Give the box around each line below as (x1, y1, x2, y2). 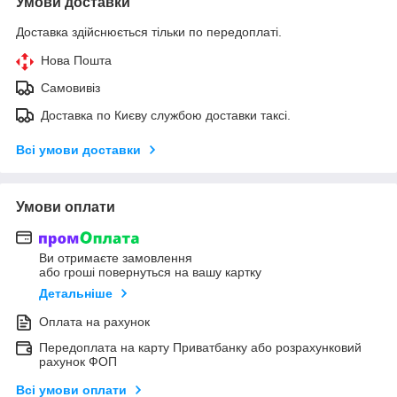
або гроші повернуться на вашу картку (39, 265, 261, 280)
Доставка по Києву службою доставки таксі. (41, 107, 291, 122)
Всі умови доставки (16, 142, 141, 157)
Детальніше (39, 286, 113, 301)
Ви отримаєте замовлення (39, 251, 192, 266)
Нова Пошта (41, 52, 112, 67)
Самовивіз (41, 80, 100, 95)
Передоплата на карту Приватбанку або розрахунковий (39, 340, 362, 355)
